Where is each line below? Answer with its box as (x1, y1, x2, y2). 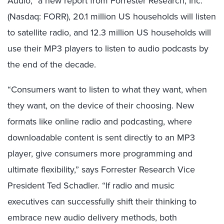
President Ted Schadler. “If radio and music (7, 179, 174, 192)
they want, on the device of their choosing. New (7, 99, 194, 112)
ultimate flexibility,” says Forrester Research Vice (7, 163, 195, 176)
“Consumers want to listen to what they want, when (7, 83, 207, 96)
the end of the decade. (7, 58, 96, 71)
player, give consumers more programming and (7, 147, 192, 160)
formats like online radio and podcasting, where (7, 115, 192, 128)
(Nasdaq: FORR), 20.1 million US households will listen (7, 10, 216, 23)
